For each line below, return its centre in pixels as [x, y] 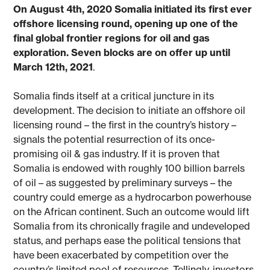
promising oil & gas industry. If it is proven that [117, 153]
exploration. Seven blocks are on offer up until [122, 52]
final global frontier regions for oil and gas [112, 38]
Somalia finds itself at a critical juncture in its [114, 96]
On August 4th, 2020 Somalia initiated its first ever [133, 9]
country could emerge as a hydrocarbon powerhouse [133, 197]
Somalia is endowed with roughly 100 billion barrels [129, 168]
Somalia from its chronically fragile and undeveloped [132, 226]
